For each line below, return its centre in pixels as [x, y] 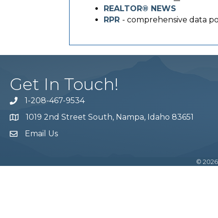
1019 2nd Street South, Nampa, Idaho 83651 [110, 117]
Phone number [40, 102]
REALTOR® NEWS [140, 9]
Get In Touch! [64, 84]
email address [36, 135]
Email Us [41, 134]
